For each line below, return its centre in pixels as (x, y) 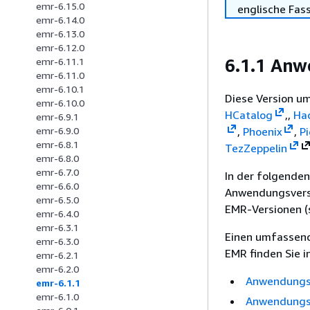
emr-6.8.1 (57, 145)
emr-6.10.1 (60, 89)
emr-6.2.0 (57, 269)
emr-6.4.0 (57, 214)
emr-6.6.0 (57, 186)
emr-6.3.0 (57, 241)
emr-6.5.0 (57, 200)
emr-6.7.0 (57, 172)
